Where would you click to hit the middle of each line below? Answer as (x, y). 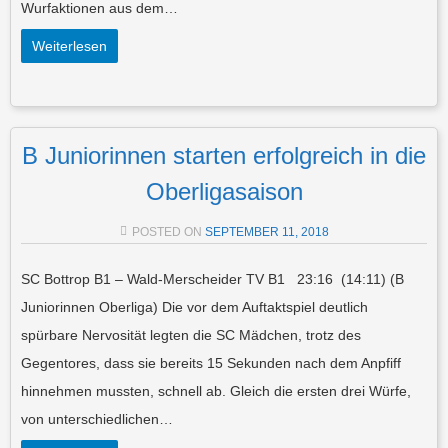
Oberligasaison (224, 191)
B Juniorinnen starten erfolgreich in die (224, 155)
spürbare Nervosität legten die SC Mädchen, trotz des (191, 334)
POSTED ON (168, 231)
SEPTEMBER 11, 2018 (266, 231)
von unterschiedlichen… (97, 418)
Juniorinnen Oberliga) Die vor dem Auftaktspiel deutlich (194, 306)
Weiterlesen (69, 45)
